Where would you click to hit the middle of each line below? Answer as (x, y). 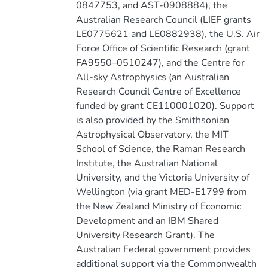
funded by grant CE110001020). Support (165, 106)
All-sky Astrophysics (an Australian (152, 77)
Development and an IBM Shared (147, 221)
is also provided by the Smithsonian (152, 120)
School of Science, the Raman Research (160, 149)
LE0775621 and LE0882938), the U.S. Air (167, 34)
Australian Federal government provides (163, 249)
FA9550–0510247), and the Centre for (160, 63)
